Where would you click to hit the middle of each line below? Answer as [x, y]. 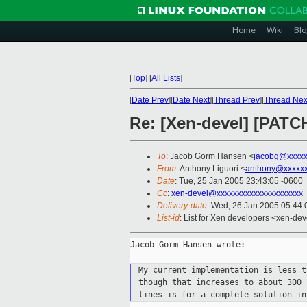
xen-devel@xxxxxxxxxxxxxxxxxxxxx [237, 194]
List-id [168, 218]
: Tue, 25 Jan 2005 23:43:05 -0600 [239, 181]
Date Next [191, 100]
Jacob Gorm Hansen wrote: [188, 245]
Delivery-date [182, 206]
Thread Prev [237, 100]
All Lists [166, 78]
